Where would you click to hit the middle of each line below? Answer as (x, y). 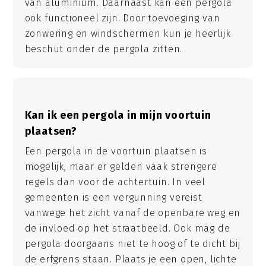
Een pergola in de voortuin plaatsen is (116, 151)
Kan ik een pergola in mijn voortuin (118, 115)
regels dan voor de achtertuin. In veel (115, 182)
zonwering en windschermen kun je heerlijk (128, 34)
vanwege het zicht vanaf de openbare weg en (133, 213)
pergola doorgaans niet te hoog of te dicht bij (132, 243)
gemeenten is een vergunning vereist (113, 197)
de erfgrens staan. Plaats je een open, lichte (131, 259)
